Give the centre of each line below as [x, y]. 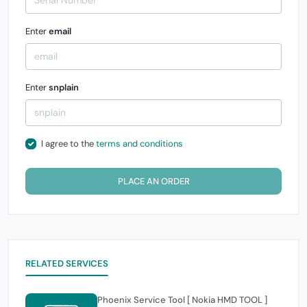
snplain [64, 87]
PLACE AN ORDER [153, 181]
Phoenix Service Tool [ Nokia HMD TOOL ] [182, 299]
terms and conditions [139, 144]
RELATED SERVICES [67, 263]
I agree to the [68, 144]
